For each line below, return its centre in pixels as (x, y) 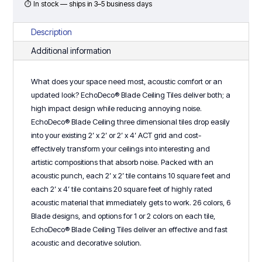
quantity (28, 44)
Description (52, 32)
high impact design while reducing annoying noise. (117, 108)
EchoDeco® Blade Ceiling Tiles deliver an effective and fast (130, 229)
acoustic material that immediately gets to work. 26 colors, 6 (131, 202)
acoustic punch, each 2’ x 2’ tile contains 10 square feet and (131, 175)
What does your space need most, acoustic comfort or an (127, 81)
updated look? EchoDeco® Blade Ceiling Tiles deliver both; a (131, 94)
